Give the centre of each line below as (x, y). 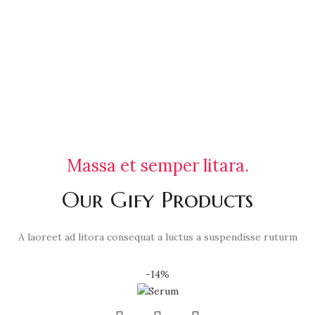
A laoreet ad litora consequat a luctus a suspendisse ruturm (157, 237)
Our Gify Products (157, 200)
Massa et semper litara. (157, 166)
